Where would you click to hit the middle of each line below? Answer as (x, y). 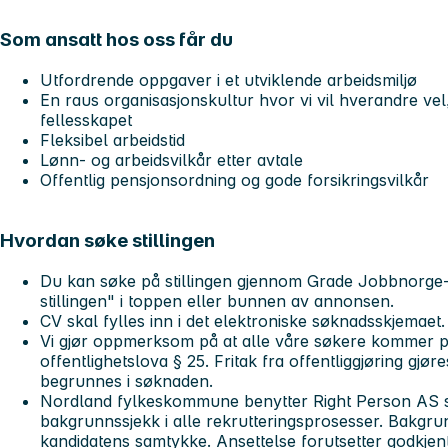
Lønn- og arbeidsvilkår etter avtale (171, 160)
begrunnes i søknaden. (126, 380)
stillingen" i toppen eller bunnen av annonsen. (217, 300)
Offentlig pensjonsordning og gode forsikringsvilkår (234, 180)
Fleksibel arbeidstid (112, 140)
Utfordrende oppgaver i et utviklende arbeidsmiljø (228, 80)
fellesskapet (86, 120)
